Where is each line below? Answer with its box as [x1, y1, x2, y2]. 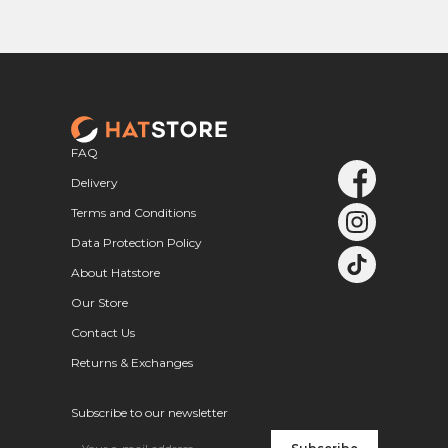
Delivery [70, 175, 118, 191]
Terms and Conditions [70, 205, 196, 221]
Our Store [70, 295, 128, 311]
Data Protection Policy [70, 235, 202, 251]
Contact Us [70, 325, 135, 341]
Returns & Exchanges [70, 355, 193, 371]
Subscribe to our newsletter [70, 405, 228, 421]
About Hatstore [70, 265, 160, 281]
